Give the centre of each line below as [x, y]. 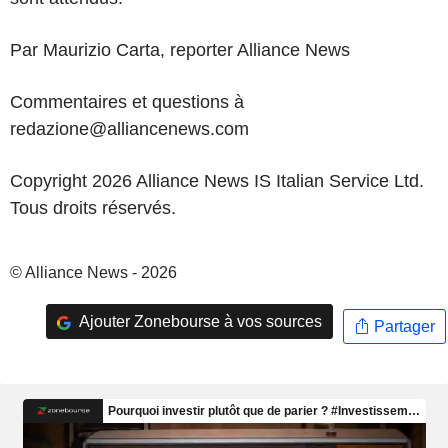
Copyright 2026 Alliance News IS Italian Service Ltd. [217, 181]
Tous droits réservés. [93, 208]
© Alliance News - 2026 [93, 272]
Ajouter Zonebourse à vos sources [198, 321]
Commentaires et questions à [127, 102]
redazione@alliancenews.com [129, 129]
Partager [402, 326]
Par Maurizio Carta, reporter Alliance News [180, 50]
